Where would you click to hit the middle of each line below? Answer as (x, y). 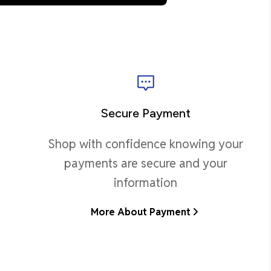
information (146, 182)
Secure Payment (145, 113)
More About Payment (141, 212)
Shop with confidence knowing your (145, 144)
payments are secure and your (145, 163)
